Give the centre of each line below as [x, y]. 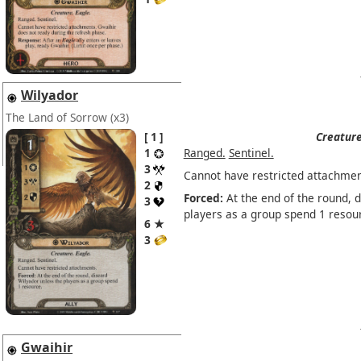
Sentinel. [251, 153]
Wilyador [50, 95]
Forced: [203, 198]
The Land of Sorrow [56, 118]
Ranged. [204, 153]
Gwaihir [47, 348]
